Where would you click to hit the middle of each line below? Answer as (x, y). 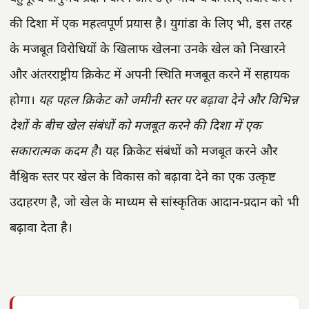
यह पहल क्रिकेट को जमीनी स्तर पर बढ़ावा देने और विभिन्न (168, 101)
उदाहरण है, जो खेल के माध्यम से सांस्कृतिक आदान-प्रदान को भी (154, 203)
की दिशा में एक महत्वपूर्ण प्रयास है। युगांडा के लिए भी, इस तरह (151, 24)
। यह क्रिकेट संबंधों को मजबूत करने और (187, 152)
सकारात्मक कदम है (53, 152)
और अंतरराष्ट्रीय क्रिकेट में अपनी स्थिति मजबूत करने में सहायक (150, 75)
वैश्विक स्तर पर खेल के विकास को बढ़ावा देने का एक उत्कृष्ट (143, 177)
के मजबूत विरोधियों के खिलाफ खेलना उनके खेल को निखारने (148, 50)
